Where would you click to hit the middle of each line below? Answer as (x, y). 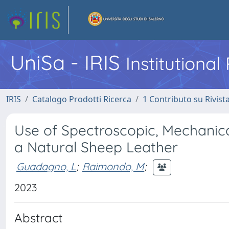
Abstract (38, 218)
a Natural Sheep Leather (96, 147)
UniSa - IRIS (68, 62)
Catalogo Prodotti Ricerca (82, 99)
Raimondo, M (113, 166)
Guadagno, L (46, 166)
